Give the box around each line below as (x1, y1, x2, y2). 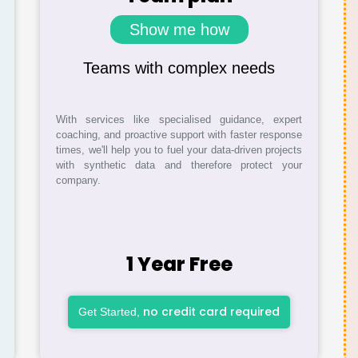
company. (56, 174, 101, 186)
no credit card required (143, 304, 280, 320)
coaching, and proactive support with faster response (56, 129, 302, 141)
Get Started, (78, 305, 143, 318)
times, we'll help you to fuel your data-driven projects (56, 144, 302, 156)
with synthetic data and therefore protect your (56, 159, 302, 171)
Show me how (129, 21, 229, 38)
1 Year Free (125, 251, 233, 277)
